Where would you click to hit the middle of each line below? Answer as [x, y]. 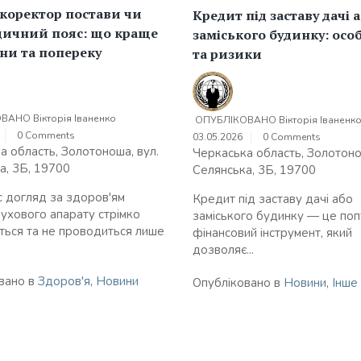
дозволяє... [223, 249]
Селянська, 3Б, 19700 [254, 170]
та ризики [227, 54]
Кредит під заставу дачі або [273, 199]
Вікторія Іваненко [75, 119]
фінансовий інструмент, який [272, 232]
